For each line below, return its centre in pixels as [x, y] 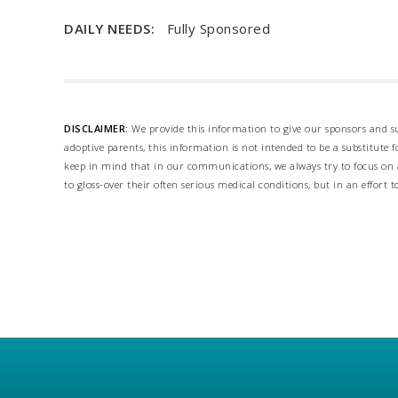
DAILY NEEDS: [111, 28]
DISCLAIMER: [96, 128]
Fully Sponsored [214, 28]
